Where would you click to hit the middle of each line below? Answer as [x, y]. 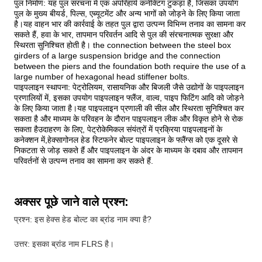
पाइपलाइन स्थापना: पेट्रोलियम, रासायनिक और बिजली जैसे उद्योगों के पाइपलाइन [129, 87]
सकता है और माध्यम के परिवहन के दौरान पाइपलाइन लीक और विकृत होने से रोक [128, 119]
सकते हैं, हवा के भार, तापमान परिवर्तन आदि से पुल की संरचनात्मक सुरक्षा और [124, 35]
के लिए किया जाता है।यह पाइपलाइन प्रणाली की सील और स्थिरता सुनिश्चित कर [129, 108]
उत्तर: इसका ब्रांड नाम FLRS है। [64, 244]
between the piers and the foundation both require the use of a [130, 66]
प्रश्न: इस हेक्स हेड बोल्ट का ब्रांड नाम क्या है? [83, 219]
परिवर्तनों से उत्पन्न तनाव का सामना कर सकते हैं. [84, 161]
